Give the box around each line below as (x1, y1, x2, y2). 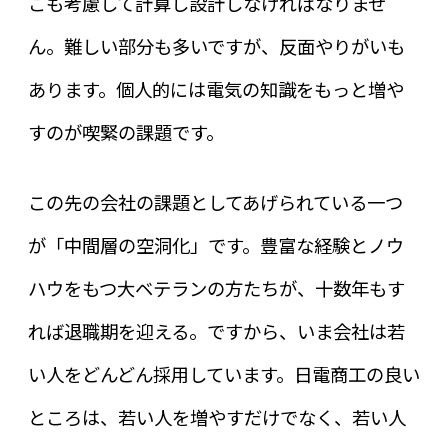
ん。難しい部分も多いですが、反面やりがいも (27, 32, 405, 59)
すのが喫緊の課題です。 (27, 118, 224, 145)
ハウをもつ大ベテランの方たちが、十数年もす (27, 275, 405, 302)
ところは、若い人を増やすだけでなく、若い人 (27, 404, 406, 431)
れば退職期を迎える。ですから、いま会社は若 (27, 318, 405, 345)
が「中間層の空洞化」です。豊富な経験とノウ (27, 232, 404, 259)
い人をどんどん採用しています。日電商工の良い (27, 361, 420, 388)
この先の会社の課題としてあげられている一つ (27, 189, 403, 216)
